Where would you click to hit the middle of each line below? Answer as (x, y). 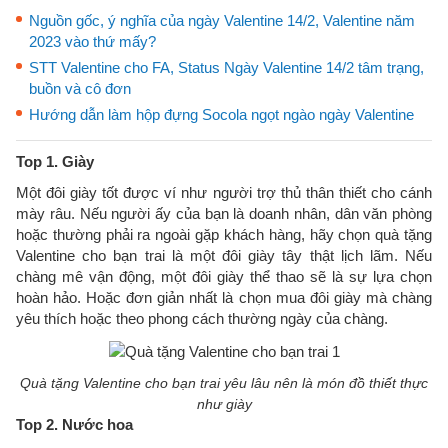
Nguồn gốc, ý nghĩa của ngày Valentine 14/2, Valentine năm (222, 20)
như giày (224, 403)
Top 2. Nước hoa (74, 424)
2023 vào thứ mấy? (92, 41)
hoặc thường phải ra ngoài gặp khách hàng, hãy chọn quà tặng (224, 234)
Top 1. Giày (55, 161)
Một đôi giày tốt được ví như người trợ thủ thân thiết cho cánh (224, 192)
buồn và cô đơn (80, 88)
